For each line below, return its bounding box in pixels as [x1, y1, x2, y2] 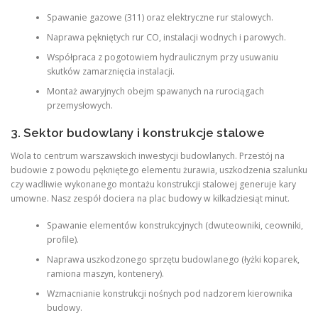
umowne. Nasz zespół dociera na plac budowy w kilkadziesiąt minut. [11, 192, 290, 204]
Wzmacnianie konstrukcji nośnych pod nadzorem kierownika [46, 287, 292, 300]
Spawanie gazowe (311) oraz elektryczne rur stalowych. [46, 11, 273, 24]
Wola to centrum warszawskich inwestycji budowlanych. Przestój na [11, 149, 285, 162]
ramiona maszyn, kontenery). [46, 268, 164, 280]
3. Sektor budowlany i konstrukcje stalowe [11, 125, 265, 140]
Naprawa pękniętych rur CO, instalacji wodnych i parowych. [46, 31, 286, 44]
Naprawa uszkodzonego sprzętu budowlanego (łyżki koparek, [46, 253, 300, 266]
